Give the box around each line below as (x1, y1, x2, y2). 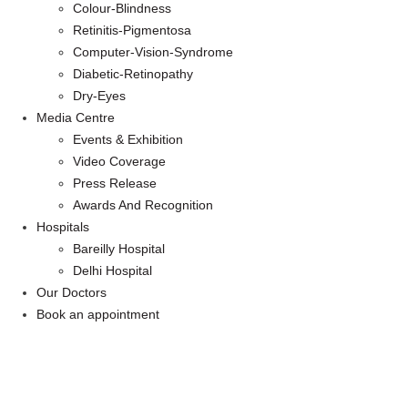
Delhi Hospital (73, 262, 152, 278)
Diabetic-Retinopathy (73, 66, 193, 81)
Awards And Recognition (73, 197, 213, 212)
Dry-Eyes (73, 87, 126, 103)
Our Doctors (36, 284, 107, 300)
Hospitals (36, 219, 89, 234)
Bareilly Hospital (73, 240, 165, 256)
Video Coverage (73, 153, 166, 168)
